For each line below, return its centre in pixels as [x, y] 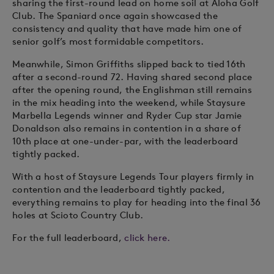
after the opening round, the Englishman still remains [132, 90]
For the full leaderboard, [68, 238]
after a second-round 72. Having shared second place [132, 77]
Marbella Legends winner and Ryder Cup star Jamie [127, 116]
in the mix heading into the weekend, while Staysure [129, 103]
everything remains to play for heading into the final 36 [137, 202]
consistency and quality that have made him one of [127, 29]
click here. [147, 238]
